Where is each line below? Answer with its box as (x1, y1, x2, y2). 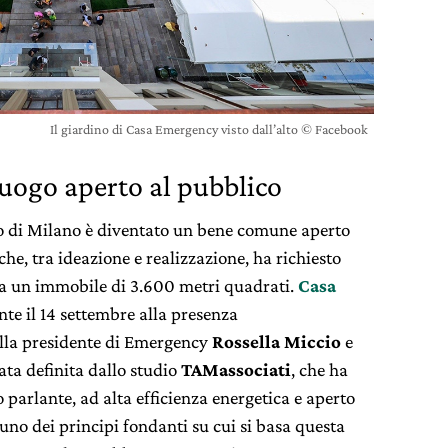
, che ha (291, 358, 348, 380)
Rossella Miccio (212, 330, 341, 352)
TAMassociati (177, 358, 291, 380)
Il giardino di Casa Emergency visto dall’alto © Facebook (50, 120, 368, 137)
